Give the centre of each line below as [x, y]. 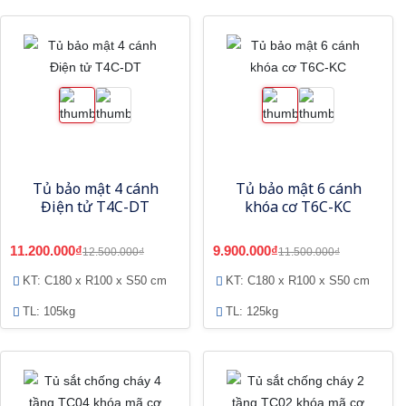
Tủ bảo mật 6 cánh [298, 188]
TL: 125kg [252, 311]
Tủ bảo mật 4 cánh [95, 188]
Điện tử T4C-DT [95, 207]
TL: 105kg [49, 311]
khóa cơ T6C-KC [298, 207]
